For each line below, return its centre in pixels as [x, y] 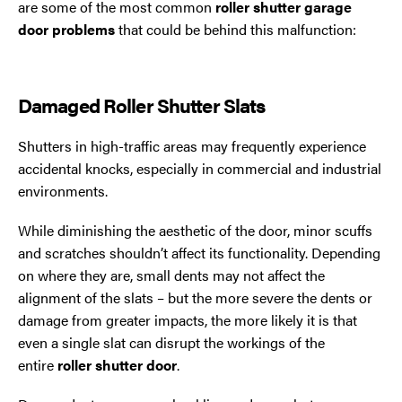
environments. [63, 190]
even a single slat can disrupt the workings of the [171, 343]
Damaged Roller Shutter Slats [142, 104]
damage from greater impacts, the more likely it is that [188, 320]
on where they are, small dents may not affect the [171, 275]
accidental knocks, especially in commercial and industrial [200, 168]
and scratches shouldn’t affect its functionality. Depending [199, 253]
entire [38, 365]
